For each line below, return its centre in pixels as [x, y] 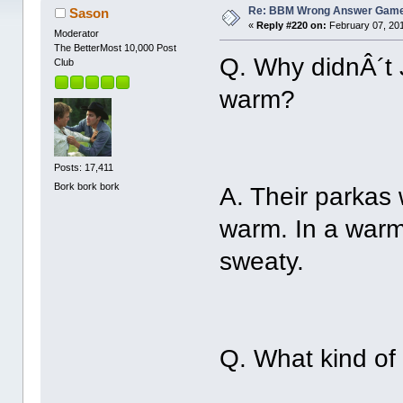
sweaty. [262, 262]
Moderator [77, 34]
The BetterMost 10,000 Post [116, 48]
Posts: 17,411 [84, 167]
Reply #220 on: [292, 26]
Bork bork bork [87, 187]
